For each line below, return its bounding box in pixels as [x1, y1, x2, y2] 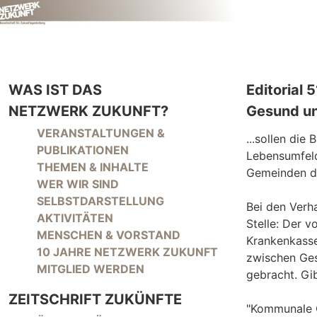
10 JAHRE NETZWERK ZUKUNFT [37, 245, 218, 259]
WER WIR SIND [37, 177, 119, 191]
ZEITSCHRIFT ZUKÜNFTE [8, 291, 182, 308]
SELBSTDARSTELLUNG [37, 194, 164, 208]
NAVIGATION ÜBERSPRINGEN [8, 122, 166, 137]
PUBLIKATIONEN [37, 143, 129, 157]
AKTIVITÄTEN [37, 211, 113, 225]
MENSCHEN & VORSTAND [37, 228, 180, 242]
